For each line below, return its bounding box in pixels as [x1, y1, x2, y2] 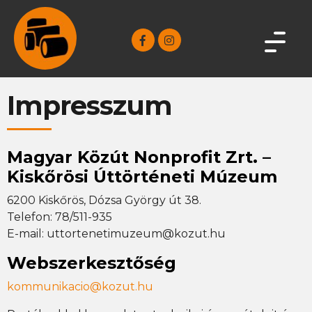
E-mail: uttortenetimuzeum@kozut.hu [7, 227, 226, 240]
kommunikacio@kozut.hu [7, 280, 153, 293]
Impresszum [7, 89, 172, 122]
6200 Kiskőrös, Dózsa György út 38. [7, 194, 201, 207]
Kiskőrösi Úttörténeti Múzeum [7, 166, 277, 187]
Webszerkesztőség [7, 253, 176, 273]
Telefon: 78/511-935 [7, 210, 112, 224]
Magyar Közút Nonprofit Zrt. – [7, 147, 271, 167]
